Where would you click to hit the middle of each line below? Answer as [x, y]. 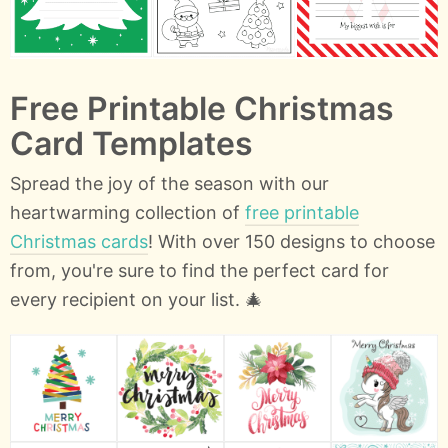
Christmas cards [79, 241]
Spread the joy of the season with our [169, 183]
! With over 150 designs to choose [291, 241]
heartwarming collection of [127, 212]
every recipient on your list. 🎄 [136, 299]
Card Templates [131, 143]
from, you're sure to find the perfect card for [199, 270]
